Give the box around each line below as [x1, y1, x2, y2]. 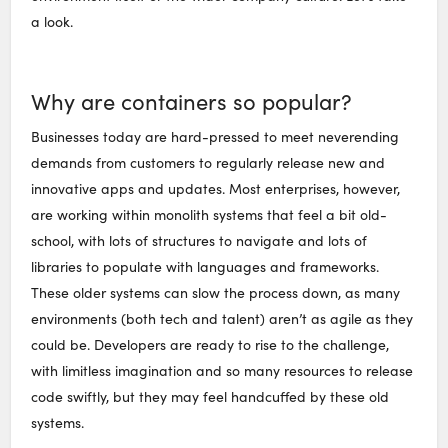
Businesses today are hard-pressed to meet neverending [31, 126, 400, 146]
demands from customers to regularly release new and [31, 152, 386, 172]
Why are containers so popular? [31, 86, 353, 117]
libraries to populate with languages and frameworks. [31, 256, 380, 276]
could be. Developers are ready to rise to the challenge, [31, 334, 390, 354]
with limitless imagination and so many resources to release [31, 360, 414, 380]
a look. [31, 12, 74, 32]
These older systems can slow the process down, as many [31, 282, 401, 302]
